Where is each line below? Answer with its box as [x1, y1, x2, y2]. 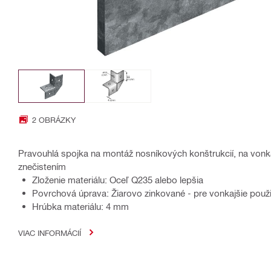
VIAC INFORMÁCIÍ [18, 227, 81, 237]
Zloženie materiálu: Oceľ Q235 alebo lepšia [32, 174, 203, 185]
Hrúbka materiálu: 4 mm [32, 200, 129, 212]
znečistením [18, 160, 66, 172]
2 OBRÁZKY [32, 114, 76, 124]
